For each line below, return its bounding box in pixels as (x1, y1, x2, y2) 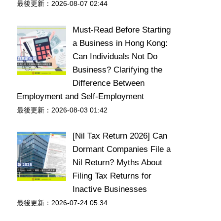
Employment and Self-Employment (17, 91, 144, 101)
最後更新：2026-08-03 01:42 (17, 106, 108, 114)
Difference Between (72, 78, 145, 88)
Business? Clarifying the (72, 65, 162, 74)
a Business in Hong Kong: (72, 38, 168, 48)
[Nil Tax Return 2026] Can (72, 131, 167, 141)
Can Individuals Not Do (72, 51, 157, 61)
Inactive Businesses (72, 184, 147, 194)
